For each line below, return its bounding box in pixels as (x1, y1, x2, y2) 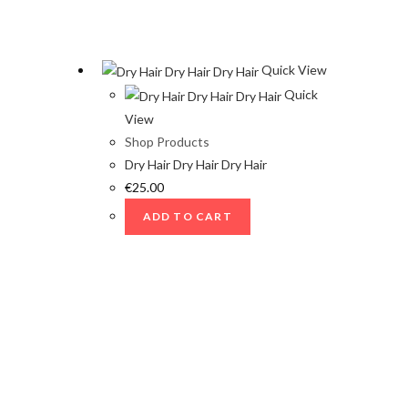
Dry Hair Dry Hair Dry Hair (124, 156, 267, 172)
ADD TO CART (142, 209, 232, 223)
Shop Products (124, 133, 209, 149)
